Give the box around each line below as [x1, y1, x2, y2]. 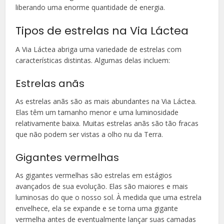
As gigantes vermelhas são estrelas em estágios [15, 170, 172, 180]
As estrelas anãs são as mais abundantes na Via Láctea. [15, 96, 197, 106]
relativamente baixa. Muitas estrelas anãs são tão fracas [15, 118, 199, 128]
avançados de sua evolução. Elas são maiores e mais [15, 181, 188, 191]
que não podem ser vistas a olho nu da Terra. [15, 129, 163, 139]
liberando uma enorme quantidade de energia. [15, 2, 165, 12]
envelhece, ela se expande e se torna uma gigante [15, 203, 178, 213]
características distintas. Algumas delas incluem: [15, 55, 170, 65]
